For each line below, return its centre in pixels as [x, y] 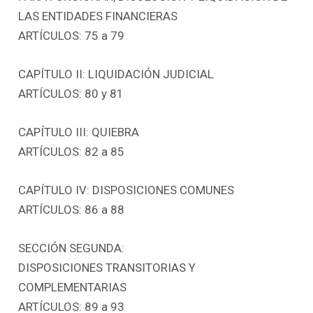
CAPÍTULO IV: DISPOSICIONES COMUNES [126, 190]
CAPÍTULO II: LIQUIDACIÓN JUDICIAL [116, 74]
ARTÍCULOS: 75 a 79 [72, 35]
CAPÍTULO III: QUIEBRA [79, 132]
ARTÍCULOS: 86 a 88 [72, 210]
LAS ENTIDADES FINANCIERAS [98, 16]
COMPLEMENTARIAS [73, 287]
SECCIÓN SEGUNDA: [72, 248]
